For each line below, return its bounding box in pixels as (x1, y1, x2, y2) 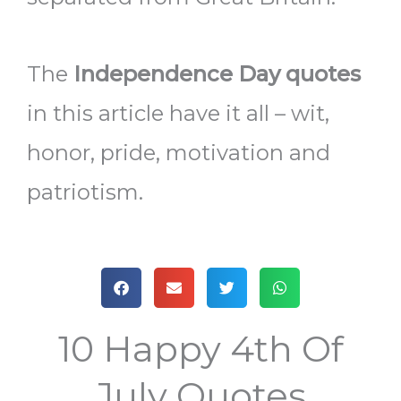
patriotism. (27, 179, 143, 206)
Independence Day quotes (73, 61, 361, 88)
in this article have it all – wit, (27, 100, 329, 127)
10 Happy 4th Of (57, 327, 344, 371)
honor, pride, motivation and (27, 140, 330, 166)
